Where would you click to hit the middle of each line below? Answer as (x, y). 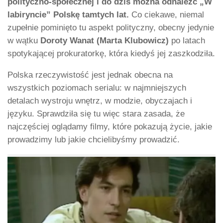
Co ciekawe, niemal (167, 14)
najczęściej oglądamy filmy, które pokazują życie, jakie (110, 126)
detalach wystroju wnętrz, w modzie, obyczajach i (100, 101)
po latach (187, 40)
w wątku (24, 40)
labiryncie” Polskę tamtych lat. (68, 14)
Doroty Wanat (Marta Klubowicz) (105, 40)
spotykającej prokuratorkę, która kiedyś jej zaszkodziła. (111, 53)
